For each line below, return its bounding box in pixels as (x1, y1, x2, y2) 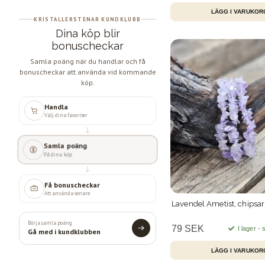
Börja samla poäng (28, 219, 72, 227)
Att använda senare (43, 190, 91, 197)
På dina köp (44, 150, 72, 157)
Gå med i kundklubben (28, 227, 101, 237)
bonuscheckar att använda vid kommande (19, 67, 156, 76)
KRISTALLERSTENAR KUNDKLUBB (34, 15, 141, 22)
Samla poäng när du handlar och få (30, 56, 146, 66)
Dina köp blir (55, 27, 120, 40)
